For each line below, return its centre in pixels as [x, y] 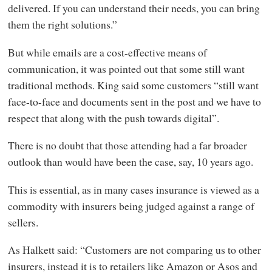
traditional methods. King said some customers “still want [133, 85]
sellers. [23, 222]
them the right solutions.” [62, 25]
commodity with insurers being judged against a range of [131, 206]
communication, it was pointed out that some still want [126, 68]
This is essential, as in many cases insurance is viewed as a [133, 189]
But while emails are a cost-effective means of [107, 52]
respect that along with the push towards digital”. [113, 117]
